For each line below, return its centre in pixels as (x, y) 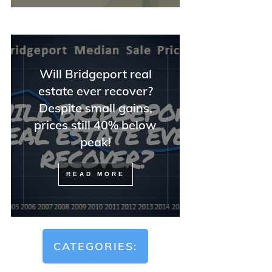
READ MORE (95, 174)
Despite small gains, (95, 107)
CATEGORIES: (95, 246)
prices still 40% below (95, 124)
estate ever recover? (95, 90)
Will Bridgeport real (95, 73)
